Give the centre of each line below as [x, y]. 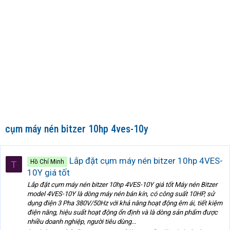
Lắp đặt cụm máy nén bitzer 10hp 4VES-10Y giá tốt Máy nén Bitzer [122, 185]
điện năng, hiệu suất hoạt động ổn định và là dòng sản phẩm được [122, 213]
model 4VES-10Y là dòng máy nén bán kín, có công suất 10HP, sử [121, 194]
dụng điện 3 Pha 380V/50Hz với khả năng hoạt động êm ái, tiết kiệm [125, 203]
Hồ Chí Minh [47, 161]
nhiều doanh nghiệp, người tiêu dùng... [82, 222]
